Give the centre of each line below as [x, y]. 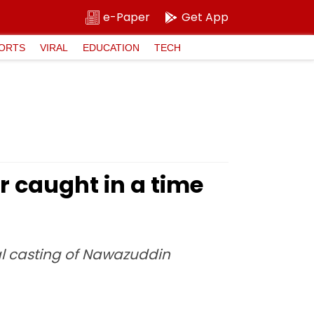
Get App [205, 17]
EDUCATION [111, 47]
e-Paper [127, 17]
